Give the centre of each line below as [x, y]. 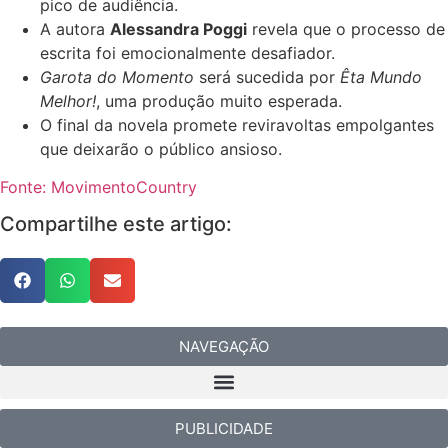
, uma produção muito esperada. [219, 101]
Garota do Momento [117, 77]
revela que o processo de [346, 29]
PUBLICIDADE [224, 428]
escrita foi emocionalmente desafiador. [187, 53]
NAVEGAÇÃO [224, 346]
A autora [75, 29]
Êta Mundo [381, 77]
